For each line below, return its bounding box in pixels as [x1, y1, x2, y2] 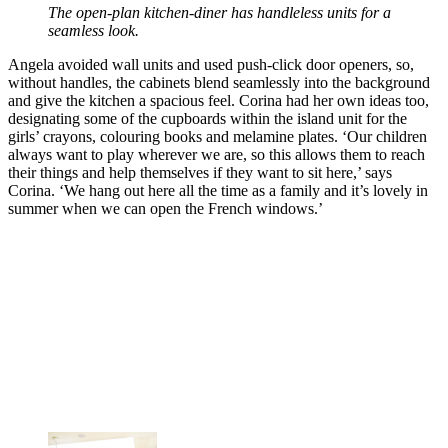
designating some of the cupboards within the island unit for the [8, 110, 407, 128]
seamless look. [48, 22, 139, 40]
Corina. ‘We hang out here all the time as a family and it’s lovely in [8, 182, 428, 200]
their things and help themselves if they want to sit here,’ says [8, 164, 392, 182]
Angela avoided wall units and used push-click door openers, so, [8, 56, 414, 74]
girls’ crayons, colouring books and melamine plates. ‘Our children [8, 128, 427, 146]
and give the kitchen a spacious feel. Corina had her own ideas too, [8, 92, 429, 110]
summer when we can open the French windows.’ [8, 200, 323, 218]
